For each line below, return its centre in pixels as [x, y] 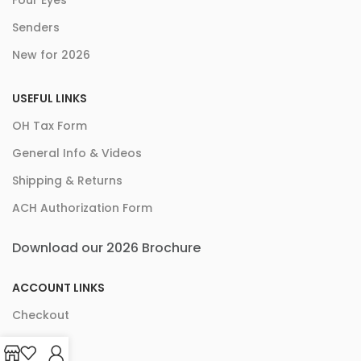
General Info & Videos [77, 154]
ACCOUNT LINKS [58, 288]
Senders [36, 28]
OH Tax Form [50, 126]
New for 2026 [51, 55]
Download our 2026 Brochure [106, 248]
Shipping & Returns [67, 181]
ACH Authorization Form [82, 208]
